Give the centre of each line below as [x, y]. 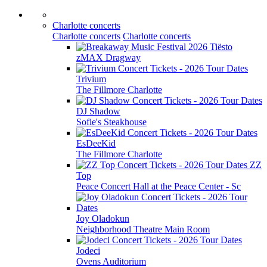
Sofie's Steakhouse [111, 122]
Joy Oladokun [103, 218]
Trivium [91, 79]
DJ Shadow [98, 111]
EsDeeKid [96, 143]
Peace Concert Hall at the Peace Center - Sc [159, 186]
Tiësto [221, 47]
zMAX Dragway [108, 58]
